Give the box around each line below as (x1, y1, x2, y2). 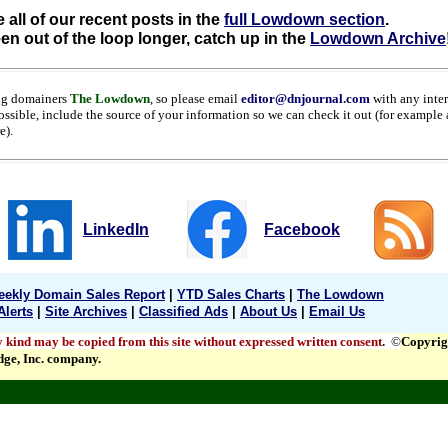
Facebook (264, 221, 340, 238)
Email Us (309, 304, 365, 319)
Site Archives (45, 304, 127, 319)
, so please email (150, 91, 241, 106)
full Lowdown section (224, 11, 385, 28)
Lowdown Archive (310, 30, 446, 47)
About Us (240, 304, 297, 319)
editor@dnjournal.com (241, 91, 370, 106)
